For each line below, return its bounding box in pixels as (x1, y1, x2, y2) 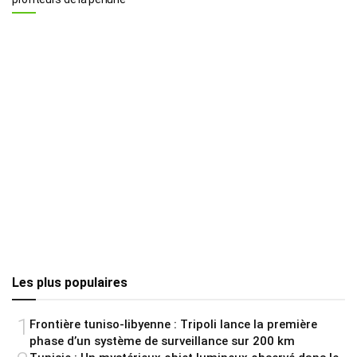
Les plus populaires (12, 274, 127, 290)
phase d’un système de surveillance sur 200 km (29, 333, 295, 348)
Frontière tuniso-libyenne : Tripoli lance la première (29, 316, 317, 331)
